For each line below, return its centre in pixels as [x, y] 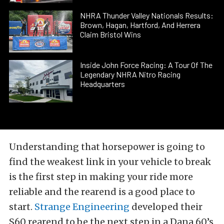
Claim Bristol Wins [111, 34]
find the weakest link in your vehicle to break [110, 161]
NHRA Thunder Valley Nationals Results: [147, 15]
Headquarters [103, 84]
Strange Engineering [82, 206]
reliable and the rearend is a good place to [102, 191]
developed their [166, 206]
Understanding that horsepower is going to [107, 146]
